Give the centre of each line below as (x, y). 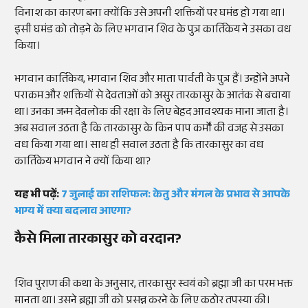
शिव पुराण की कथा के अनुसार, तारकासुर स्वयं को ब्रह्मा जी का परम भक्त (154, 285)
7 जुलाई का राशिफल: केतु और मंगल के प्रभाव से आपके (176, 196)
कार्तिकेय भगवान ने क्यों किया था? (82, 163)
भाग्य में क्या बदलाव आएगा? (73, 212)
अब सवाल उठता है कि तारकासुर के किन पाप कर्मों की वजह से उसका (149, 130)
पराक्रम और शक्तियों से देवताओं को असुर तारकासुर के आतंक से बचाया (153, 97)
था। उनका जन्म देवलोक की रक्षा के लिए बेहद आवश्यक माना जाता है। (152, 113)
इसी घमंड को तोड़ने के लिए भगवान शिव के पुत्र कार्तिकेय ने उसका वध (153, 31)
